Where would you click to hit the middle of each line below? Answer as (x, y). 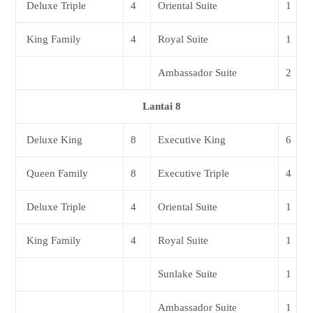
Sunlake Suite (188, 274)
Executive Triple (194, 173)
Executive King (192, 139)
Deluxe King (55, 139)
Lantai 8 (161, 106)
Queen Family (58, 173)
